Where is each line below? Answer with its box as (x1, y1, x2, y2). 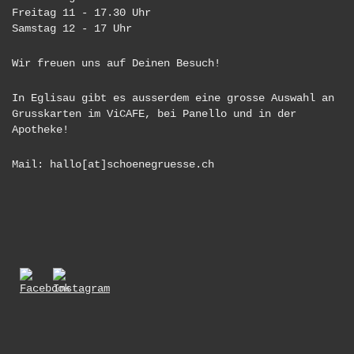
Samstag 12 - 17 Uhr (12, 22, 132, 36)
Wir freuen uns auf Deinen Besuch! (12, 57, 220, 70)
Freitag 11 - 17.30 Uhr (12, 6, 151, 20)
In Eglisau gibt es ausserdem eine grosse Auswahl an (12, 92, 334, 105)
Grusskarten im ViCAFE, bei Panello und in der (12, 107, 296, 121)
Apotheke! (12, 123, 69, 137)
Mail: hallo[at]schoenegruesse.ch (12, 158, 214, 171)
